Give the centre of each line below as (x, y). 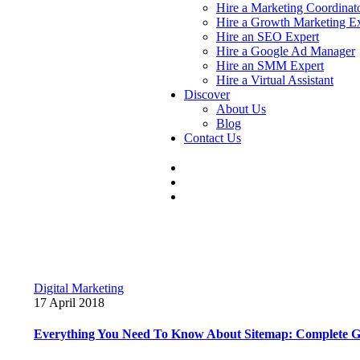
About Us (241, 109)
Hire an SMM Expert (270, 65)
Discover (207, 94)
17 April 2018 (69, 302)
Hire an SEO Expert (268, 37)
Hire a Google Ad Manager (286, 51)
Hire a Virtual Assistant (275, 80)
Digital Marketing (79, 288)
